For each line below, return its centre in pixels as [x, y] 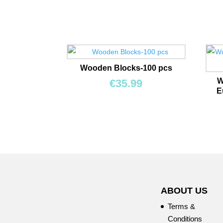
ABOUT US [184, 190]
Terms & [182, 206]
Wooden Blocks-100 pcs [126, 68]
